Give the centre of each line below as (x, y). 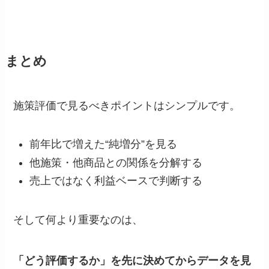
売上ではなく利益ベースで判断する (116, 181)
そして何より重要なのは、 (78, 220)
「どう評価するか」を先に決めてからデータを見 (132, 261)
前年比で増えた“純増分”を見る (104, 144)
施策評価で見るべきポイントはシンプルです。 (127, 105)
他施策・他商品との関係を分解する (116, 162)
